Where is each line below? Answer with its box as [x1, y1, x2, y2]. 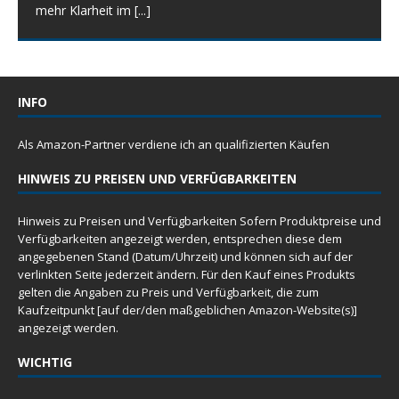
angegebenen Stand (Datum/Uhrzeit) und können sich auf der [18, 248, 353, 265]
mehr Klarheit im [36, 2, 134, 20]
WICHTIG [18, 354, 72, 371]
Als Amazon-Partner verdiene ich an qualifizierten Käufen [18, 136, 330, 153]
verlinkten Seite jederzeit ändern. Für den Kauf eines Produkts [18, 266, 355, 283]
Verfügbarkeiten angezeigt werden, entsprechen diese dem [18, 231, 342, 248]
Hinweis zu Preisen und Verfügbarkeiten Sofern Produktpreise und [18, 213, 381, 230]
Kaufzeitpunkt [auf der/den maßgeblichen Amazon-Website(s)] [18, 302, 357, 319]
